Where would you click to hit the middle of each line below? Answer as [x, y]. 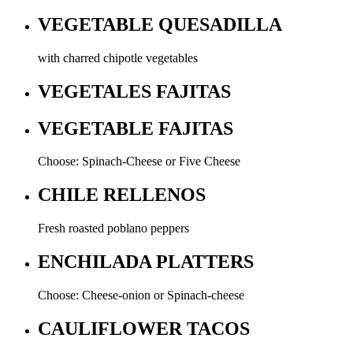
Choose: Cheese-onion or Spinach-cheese [141, 295]
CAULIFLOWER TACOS [144, 328]
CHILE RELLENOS [122, 195]
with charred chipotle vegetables [118, 58]
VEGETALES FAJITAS [134, 91]
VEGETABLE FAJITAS [136, 128]
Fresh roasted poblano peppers [113, 229]
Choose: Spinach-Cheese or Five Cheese [139, 162]
